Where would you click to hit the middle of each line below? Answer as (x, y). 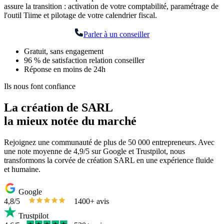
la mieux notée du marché (70, 121)
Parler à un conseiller (116, 34)
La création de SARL (58, 108)
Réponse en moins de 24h (65, 69)
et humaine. (22, 169)
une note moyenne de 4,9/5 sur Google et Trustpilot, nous (94, 151)
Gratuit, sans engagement (64, 51)
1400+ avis (91, 201)
